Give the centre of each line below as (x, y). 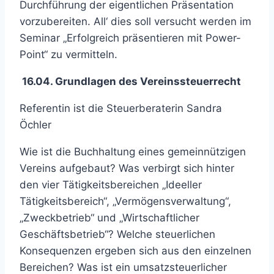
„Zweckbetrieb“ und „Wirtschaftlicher (109, 217)
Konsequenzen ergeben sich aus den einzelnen (135, 250)
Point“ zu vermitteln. (68, 54)
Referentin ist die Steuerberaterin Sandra (121, 108)
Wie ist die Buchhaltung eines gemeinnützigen (133, 151)
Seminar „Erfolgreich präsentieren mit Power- (130, 38)
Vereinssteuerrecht (191, 81)
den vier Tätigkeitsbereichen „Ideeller (111, 184)
